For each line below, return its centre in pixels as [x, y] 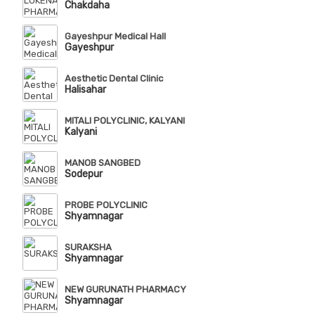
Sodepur [83, 174]
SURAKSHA [88, 247]
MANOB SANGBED [102, 163]
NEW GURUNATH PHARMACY [125, 290]
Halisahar [85, 90]
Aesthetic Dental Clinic [114, 79]
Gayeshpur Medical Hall [115, 37]
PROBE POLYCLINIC [106, 205]
